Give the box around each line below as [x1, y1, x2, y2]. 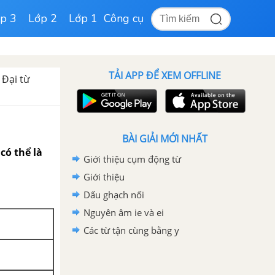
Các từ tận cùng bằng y [83, 224, 179, 236]
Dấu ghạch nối [83, 188, 144, 201]
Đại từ [2, 72, 30, 86]
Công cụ [103, 11, 144, 26]
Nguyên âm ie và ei [83, 206, 164, 219]
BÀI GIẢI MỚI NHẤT [122, 132, 207, 145]
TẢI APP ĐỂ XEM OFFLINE [108, 69, 221, 82]
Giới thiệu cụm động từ [83, 153, 181, 165]
